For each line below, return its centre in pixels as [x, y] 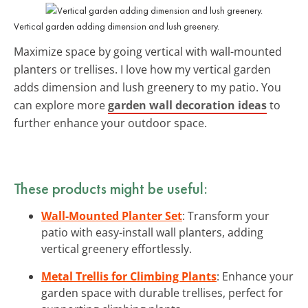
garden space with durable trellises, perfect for [162, 293]
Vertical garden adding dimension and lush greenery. [117, 26]
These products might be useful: [111, 188]
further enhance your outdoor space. [110, 123]
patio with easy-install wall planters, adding [152, 232]
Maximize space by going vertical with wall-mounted [148, 51]
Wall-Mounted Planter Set [112, 216]
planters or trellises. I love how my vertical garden [142, 69]
